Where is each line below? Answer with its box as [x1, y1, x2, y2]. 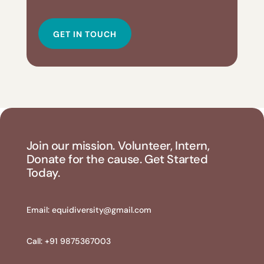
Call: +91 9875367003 [26, 235, 111, 246]
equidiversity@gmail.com [51, 204, 151, 215]
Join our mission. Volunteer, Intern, [26, 137, 210, 153]
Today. [26, 164, 60, 180]
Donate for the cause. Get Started [26, 151, 208, 167]
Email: [26, 204, 52, 215]
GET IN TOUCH [52, 29, 117, 40]
